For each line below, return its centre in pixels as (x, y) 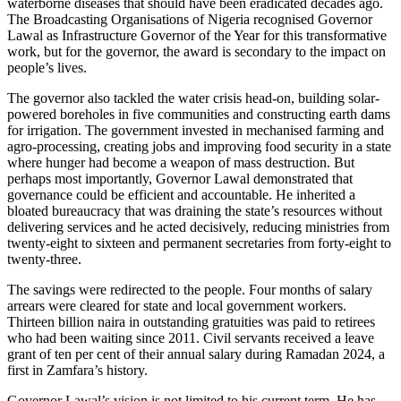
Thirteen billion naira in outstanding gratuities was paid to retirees (191, 321)
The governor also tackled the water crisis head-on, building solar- (193, 98)
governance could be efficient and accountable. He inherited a (181, 194)
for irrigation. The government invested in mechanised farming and (196, 130)
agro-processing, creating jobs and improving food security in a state (199, 146)
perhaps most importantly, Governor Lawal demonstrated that (180, 178)
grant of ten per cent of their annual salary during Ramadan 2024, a (196, 354)
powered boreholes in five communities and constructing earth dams (199, 114)
